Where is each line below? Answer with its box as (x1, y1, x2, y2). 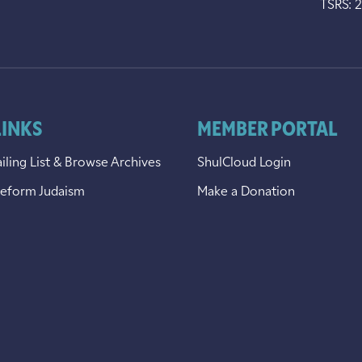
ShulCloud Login (197, 156, 291, 170)
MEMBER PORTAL (197, 120, 338, 141)
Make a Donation (197, 185, 295, 199)
